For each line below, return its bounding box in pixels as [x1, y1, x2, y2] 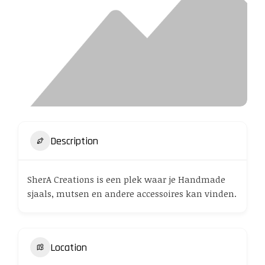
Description [50, 134, 98, 148]
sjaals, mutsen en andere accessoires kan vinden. [27, 188, 237, 199]
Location [50, 240, 87, 254]
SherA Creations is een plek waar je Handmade [27, 173, 225, 185]
